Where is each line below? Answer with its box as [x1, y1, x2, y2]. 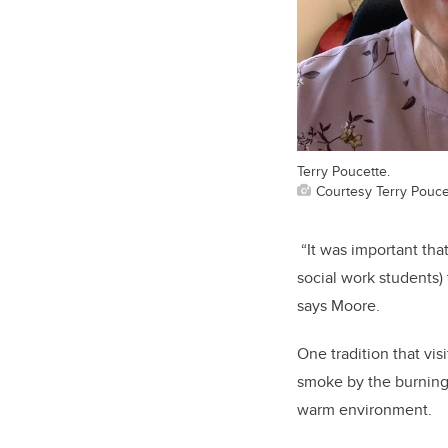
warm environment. [297, 398, 432, 422]
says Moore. [297, 294, 380, 318]
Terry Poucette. [297, 160, 390, 182]
